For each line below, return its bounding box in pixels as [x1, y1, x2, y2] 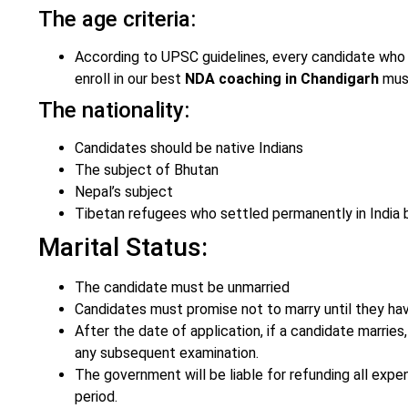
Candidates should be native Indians [75, 139, 303, 158]
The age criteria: [38, 6, 196, 33]
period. [75, 388, 117, 406]
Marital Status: [38, 232, 208, 263]
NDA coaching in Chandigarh [185, 70, 379, 88]
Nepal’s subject [75, 183, 173, 201]
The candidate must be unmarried [75, 279, 290, 297]
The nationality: [38, 97, 189, 124]
